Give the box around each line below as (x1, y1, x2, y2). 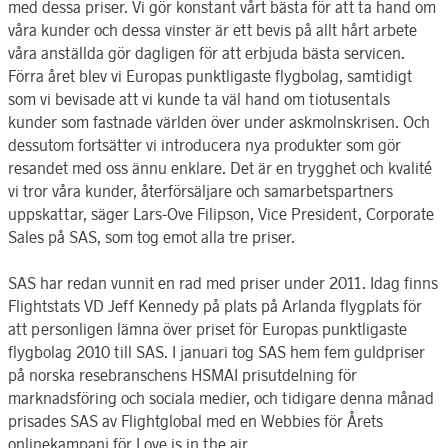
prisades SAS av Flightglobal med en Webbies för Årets (8, 410, 383, 431)
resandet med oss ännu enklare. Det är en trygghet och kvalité (8, 158, 432, 179)
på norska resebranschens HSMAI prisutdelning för (8, 364, 357, 385)
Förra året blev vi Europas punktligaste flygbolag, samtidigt (8, 66, 412, 87)
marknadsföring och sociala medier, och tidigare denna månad (8, 387, 434, 408)
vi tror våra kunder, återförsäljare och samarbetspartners (8, 181, 393, 202)
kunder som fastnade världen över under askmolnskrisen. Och (8, 112, 430, 133)
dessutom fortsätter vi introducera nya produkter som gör (8, 135, 401, 156)
